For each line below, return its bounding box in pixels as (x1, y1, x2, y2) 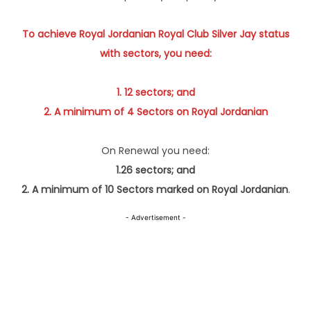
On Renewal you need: (101, 144, 210, 158)
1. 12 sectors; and (116, 85, 195, 100)
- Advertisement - (125, 213, 186, 222)
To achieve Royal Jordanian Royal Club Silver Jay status (22, 27, 289, 42)
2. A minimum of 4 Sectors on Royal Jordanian (43, 105, 268, 119)
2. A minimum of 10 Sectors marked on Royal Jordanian (21, 183, 288, 197)
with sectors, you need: (99, 47, 212, 61)
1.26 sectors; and (116, 163, 195, 178)
